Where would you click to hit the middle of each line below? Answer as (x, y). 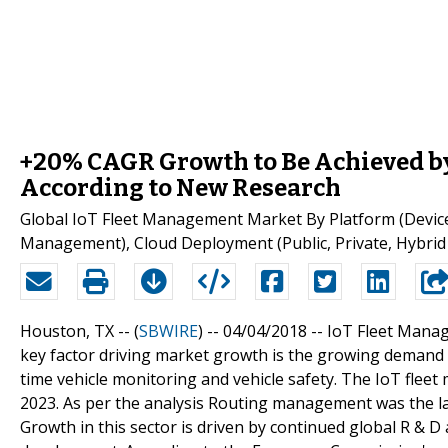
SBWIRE (168, 330)
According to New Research (180, 187)
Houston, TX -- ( (79, 330)
